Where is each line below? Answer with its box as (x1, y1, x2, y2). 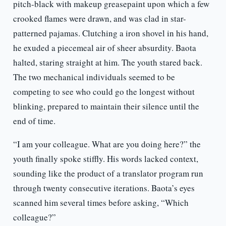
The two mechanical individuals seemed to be (13, 71, 175, 83)
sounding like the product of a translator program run (13, 167, 203, 180)
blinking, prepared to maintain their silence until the (13, 100, 199, 112)
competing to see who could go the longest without (13, 86, 195, 98)
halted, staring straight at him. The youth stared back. (13, 56, 202, 69)
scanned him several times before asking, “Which (13, 197, 189, 209)
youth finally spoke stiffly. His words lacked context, (13, 153, 198, 165)
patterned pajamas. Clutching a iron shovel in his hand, (13, 27, 208, 39)
